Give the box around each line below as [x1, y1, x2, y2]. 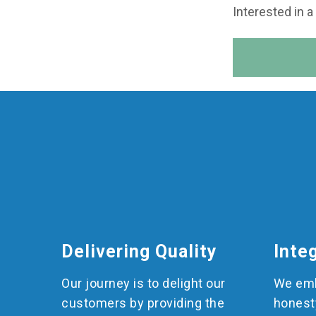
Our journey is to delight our [61, 275, 226, 291]
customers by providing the [61, 295, 224, 310]
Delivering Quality [61, 241, 217, 262]
